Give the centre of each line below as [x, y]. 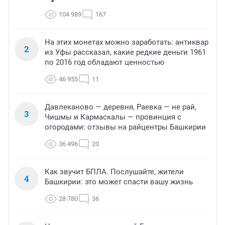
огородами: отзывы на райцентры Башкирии [125, 127]
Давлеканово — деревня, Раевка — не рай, [121, 107]
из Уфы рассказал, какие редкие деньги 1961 [125, 52]
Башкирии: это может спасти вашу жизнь [119, 182]
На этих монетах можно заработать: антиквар [127, 42]
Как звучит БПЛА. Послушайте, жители [114, 172]
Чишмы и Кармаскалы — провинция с [113, 117]
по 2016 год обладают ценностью [104, 63]
